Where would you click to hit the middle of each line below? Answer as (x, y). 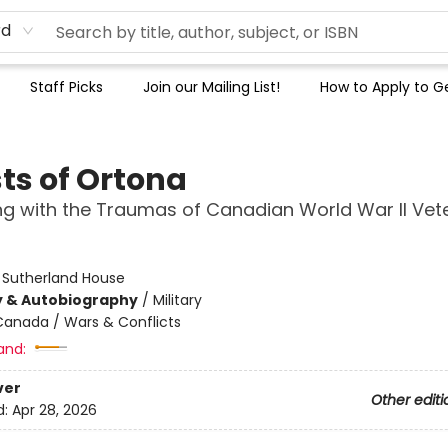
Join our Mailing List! (211, 87)
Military (177, 300)
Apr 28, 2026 (54, 410)
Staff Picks (66, 87)
